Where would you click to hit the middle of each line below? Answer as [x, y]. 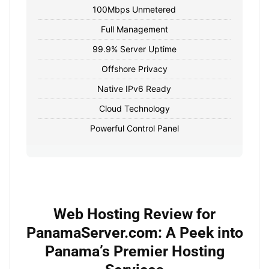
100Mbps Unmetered [134, 9]
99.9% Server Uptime [134, 49]
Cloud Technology [134, 108]
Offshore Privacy [134, 68]
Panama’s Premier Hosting [134, 251]
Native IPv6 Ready [134, 88]
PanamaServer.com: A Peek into [134, 232]
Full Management [134, 29]
